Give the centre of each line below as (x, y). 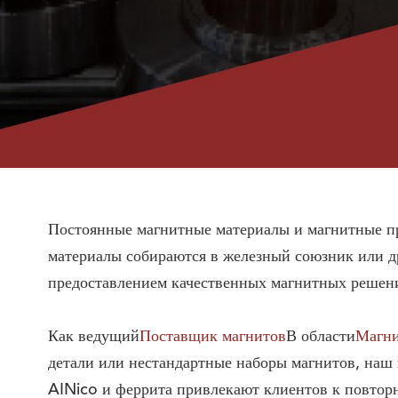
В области (320, 337)
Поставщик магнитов (212, 337)
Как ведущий (93, 337)
